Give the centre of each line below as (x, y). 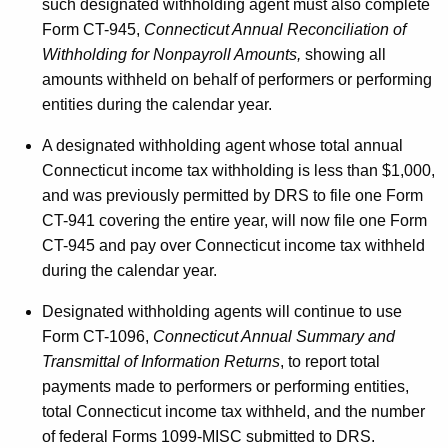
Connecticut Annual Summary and (274, 336)
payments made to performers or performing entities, (225, 386)
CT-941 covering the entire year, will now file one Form (234, 220)
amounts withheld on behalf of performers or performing (237, 79)
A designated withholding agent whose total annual (222, 145)
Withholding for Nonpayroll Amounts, (171, 54)
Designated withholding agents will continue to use (222, 311)
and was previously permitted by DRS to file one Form (232, 195)
